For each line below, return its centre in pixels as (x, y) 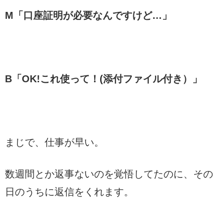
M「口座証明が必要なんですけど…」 (88, 15)
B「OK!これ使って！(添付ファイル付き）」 (104, 79)
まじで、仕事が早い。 (55, 142)
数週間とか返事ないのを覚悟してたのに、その (109, 174)
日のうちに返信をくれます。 (69, 192)
